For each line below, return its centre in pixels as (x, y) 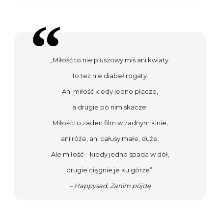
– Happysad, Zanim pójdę (110, 186)
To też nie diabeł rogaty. (110, 76)
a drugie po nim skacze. (110, 107)
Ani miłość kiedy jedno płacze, (110, 92)
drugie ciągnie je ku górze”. (110, 170)
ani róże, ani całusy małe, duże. (110, 139)
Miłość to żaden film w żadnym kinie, (110, 123)
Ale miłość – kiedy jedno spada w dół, (110, 154)
